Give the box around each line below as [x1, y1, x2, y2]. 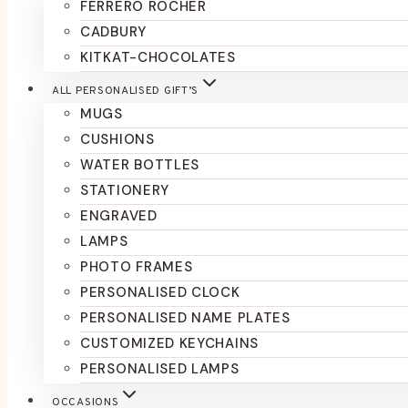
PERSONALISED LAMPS [80, 360, 240, 378]
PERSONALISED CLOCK [80, 283, 240, 301]
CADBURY [80, 23, 147, 41]
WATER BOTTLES [80, 156, 200, 174]
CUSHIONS [80, 130, 155, 148]
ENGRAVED [80, 207, 158, 225]
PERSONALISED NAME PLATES [80, 309, 291, 327]
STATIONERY [80, 181, 169, 199]
